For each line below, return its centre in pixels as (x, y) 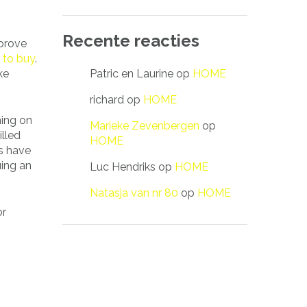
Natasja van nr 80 (134, 193)
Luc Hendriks (123, 167)
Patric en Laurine (132, 73)
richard (107, 99)
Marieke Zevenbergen (145, 125)
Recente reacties (131, 40)
